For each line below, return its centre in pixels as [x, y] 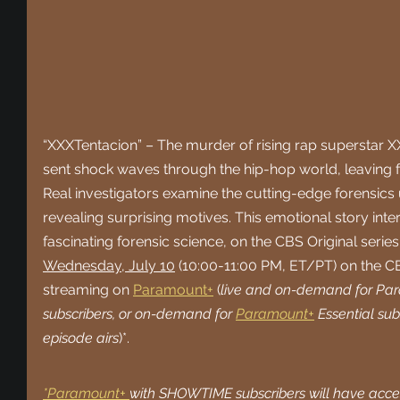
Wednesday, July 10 [109, 265]
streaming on [88, 289]
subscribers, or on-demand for [139, 313]
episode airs [81, 337]
